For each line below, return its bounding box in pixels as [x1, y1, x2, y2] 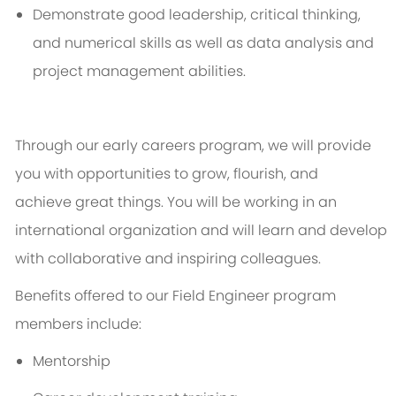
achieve [14, 192, 72, 213]
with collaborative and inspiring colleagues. [14, 248, 321, 270]
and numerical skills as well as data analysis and [32, 33, 374, 54]
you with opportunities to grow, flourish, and [14, 164, 318, 185]
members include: [14, 314, 141, 335]
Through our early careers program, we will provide [14, 135, 371, 156]
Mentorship [32, 351, 110, 372]
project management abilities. [32, 61, 246, 82]
